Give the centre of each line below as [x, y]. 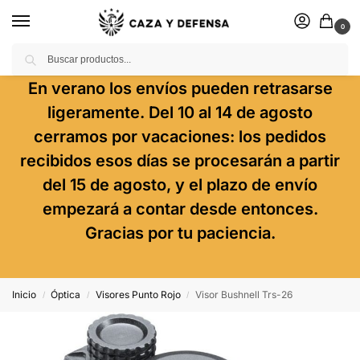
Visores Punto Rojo [138, 295]
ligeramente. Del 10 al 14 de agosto [180, 112]
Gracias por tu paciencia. [180, 233]
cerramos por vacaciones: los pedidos [180, 137]
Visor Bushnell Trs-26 [244, 295]
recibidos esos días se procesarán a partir [180, 161]
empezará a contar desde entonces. [180, 209]
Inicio [24, 295]
